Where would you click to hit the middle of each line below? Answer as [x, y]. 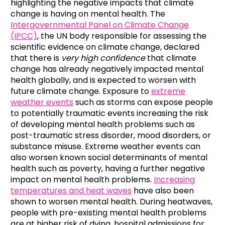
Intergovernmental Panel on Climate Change [100, 25]
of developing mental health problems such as [103, 125]
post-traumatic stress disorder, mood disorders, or [111, 136]
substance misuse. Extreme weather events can [105, 147]
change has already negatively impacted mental [107, 69]
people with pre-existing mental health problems [108, 213]
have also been [163, 191]
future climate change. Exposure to [81, 91]
